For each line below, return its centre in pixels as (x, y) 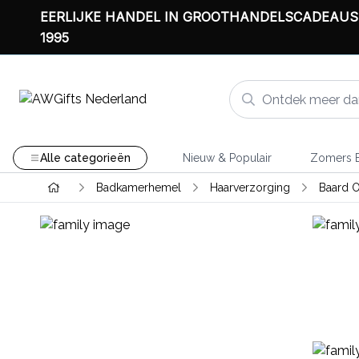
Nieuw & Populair (227, 158)
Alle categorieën (85, 158)
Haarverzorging (250, 188)
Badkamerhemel (138, 188)
